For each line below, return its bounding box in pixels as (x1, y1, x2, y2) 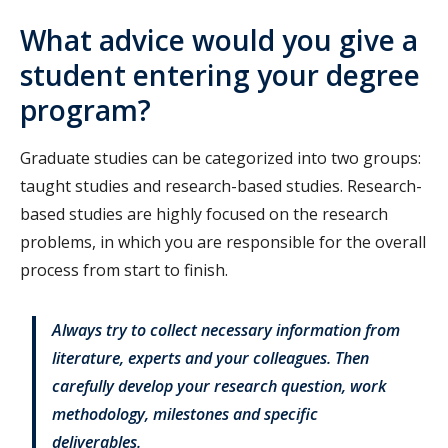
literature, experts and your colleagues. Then (52, 346, 369, 369)
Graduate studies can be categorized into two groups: (20, 146, 421, 169)
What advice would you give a (20, 20, 418, 59)
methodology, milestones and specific (52, 402, 318, 425)
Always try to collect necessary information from (52, 318, 400, 341)
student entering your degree (20, 55, 420, 94)
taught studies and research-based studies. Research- (20, 174, 422, 197)
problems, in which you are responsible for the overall (20, 230, 426, 253)
